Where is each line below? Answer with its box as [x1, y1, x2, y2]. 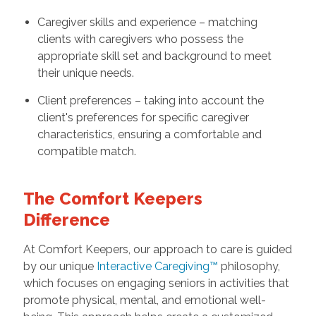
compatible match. [37, 145, 136, 159]
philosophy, [217, 260, 280, 274]
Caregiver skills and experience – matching [37, 16, 257, 30]
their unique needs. [37, 66, 134, 80]
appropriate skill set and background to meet [37, 49, 272, 63]
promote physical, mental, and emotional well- [23, 293, 266, 308]
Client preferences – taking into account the [37, 94, 264, 108]
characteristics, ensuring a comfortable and [37, 128, 262, 142]
